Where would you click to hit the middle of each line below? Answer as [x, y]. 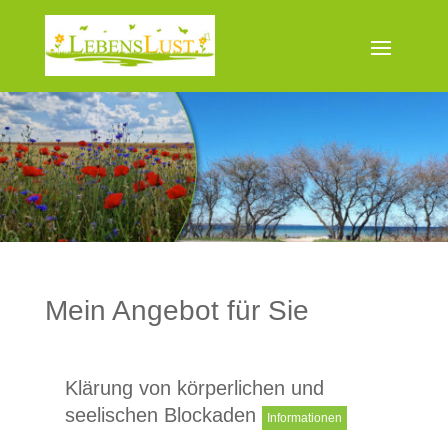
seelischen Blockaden [163, 414]
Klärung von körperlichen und [194, 387]
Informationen [304, 417]
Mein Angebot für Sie [176, 310]
